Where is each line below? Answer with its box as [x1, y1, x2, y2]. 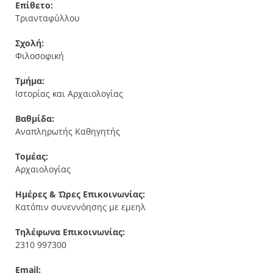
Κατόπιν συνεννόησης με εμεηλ [15, 201, 146, 213]
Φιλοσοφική [15, 50, 64, 62]
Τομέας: [15, 151, 48, 162]
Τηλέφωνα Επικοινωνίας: [15, 226, 125, 238]
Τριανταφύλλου [15, 12, 80, 24]
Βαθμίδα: [15, 113, 54, 124]
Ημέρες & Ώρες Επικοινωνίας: [15, 188, 145, 200]
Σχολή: [15, 37, 44, 49]
